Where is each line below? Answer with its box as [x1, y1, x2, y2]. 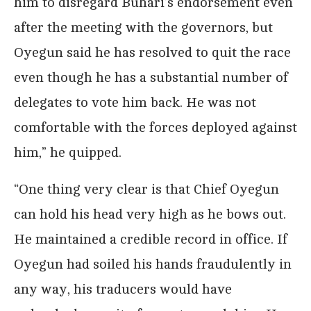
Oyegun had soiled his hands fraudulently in [14, 255, 292, 272]
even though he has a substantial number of [14, 69, 288, 85]
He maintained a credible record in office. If [14, 230, 287, 247]
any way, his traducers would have [14, 280, 232, 297]
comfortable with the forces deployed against [14, 119, 297, 135]
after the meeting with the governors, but [14, 19, 273, 35]
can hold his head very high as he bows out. [14, 205, 286, 222]
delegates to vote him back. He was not [14, 94, 256, 110]
